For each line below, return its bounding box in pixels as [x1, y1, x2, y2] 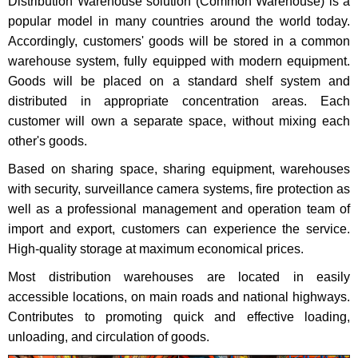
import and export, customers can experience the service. [8, 222, 350, 237]
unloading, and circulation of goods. [8, 330, 209, 344]
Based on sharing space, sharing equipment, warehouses [8, 162, 350, 177]
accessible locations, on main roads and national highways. [8, 290, 350, 304]
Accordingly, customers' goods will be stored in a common [8, 34, 350, 49]
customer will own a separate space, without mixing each [8, 114, 350, 129]
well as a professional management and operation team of [8, 202, 350, 217]
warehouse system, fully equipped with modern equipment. [8, 54, 350, 69]
